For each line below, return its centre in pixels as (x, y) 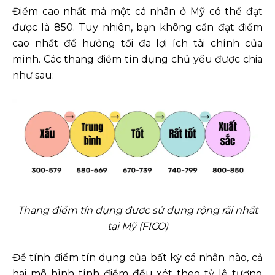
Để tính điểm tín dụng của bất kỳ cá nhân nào (130, 257)
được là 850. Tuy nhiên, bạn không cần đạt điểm (137, 28)
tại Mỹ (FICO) (137, 226)
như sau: (33, 76)
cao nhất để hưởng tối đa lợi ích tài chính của (137, 44)
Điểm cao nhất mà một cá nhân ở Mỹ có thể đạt (137, 12)
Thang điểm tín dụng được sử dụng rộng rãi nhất (137, 210)
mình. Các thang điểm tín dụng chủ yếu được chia (137, 60)
